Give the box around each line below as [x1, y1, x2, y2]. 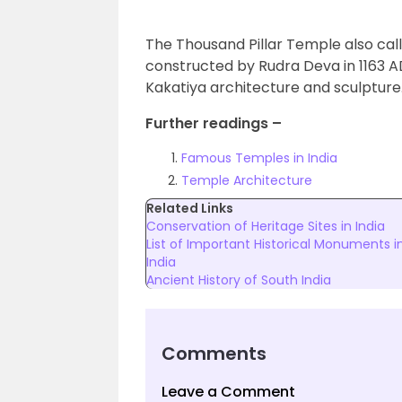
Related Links [146, 199, 233, 217]
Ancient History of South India [146, 271, 331, 289]
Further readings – [145, 113, 282, 134]
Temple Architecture [181, 171, 312, 189]
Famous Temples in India [181, 149, 337, 167]
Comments [162, 341, 267, 366]
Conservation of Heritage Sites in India [146, 217, 385, 235]
